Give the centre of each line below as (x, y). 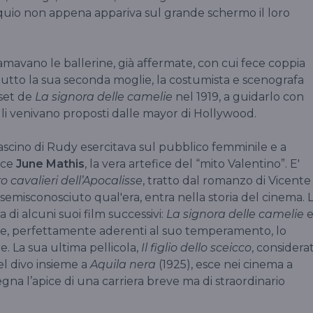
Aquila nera (124, 264)
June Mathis (50, 163)
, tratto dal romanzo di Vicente (227, 180)
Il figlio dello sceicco (196, 247)
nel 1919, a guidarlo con (238, 96)
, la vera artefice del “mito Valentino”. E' (192, 163)
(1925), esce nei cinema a (226, 264)
